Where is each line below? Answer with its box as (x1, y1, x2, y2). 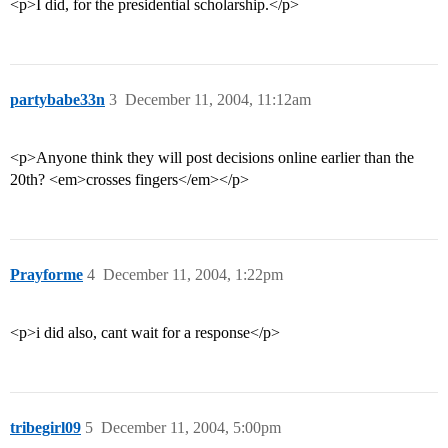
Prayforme (10, 266, 83, 284)
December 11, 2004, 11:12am (125, 91, 311, 109)
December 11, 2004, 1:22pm (103, 266, 283, 284)
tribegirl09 (10, 419, 81, 437)
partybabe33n (10, 91, 105, 109)
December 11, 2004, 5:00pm (101, 419, 281, 437)
